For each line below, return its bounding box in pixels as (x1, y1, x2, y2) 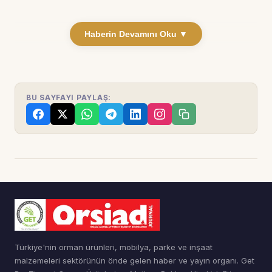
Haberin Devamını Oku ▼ (84, 29, 188, 39)
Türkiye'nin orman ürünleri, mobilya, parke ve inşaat (15, 242, 212, 252)
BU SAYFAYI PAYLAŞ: (26, 92, 111, 102)
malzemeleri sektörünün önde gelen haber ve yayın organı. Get (15, 255, 254, 265)
